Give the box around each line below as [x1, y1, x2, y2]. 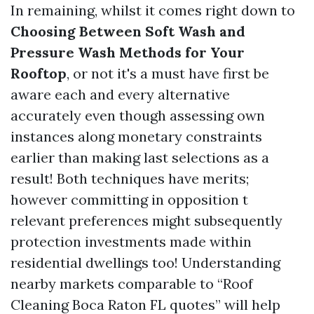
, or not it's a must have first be [67, 64, 269, 82]
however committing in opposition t [11, 191, 248, 208]
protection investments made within [11, 233, 252, 250]
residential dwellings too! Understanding [11, 254, 280, 271]
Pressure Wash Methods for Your [11, 43, 245, 61]
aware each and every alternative [11, 86, 230, 103]
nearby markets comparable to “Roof [11, 275, 253, 292]
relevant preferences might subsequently [11, 212, 282, 229]
